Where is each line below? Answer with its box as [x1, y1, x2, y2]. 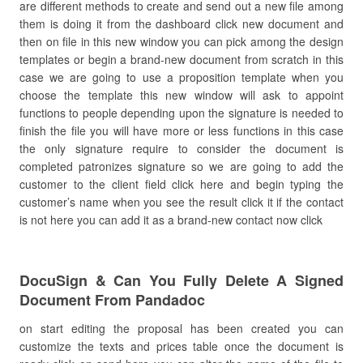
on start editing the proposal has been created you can [19, 320, 344, 336]
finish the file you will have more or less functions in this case [19, 122, 344, 139]
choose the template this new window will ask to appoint [19, 87, 344, 103]
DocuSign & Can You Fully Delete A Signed [19, 270, 344, 291]
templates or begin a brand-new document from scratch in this [19, 51, 344, 67]
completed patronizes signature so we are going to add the [19, 158, 344, 174]
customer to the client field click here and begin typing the [19, 176, 344, 192]
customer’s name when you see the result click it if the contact [19, 194, 344, 210]
